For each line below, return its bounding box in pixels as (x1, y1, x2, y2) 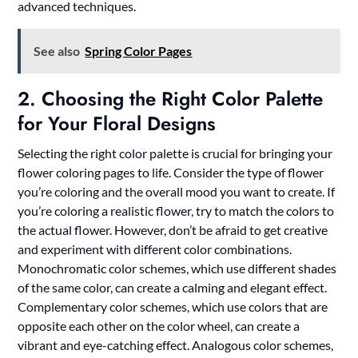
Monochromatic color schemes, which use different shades (18, 260, 337, 276)
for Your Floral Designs (18, 109, 217, 137)
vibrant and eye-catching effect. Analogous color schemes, (18, 336, 334, 352)
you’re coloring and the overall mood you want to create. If (18, 183, 336, 199)
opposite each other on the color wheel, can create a (18, 317, 300, 333)
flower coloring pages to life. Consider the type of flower (18, 164, 324, 180)
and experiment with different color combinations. (18, 241, 292, 257)
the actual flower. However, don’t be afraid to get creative (18, 221, 328, 237)
